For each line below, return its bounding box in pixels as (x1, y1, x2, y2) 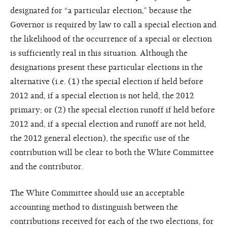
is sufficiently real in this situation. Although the (10, 48, 187, 58)
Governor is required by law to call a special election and (10, 20, 216, 29)
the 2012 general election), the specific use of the (10, 133, 190, 143)
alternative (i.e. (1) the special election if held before (10, 77, 203, 86)
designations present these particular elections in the (10, 62, 203, 72)
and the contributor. (10, 162, 84, 171)
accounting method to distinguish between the (10, 202, 178, 212)
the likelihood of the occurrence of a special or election (10, 34, 212, 44)
